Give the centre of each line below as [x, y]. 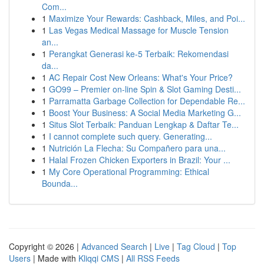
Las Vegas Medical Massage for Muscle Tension [139, 30]
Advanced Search [114, 246]
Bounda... [60, 183]
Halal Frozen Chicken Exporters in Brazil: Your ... [140, 160]
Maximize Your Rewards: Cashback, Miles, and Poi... [147, 18]
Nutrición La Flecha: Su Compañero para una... [137, 148]
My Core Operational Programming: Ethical [129, 171]
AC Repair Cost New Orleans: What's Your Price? [141, 77]
